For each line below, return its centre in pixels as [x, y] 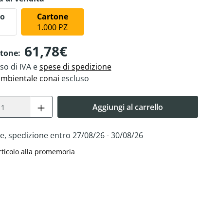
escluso [74, 78]
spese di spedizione [75, 67]
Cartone [52, 17]
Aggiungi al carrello [128, 107]
